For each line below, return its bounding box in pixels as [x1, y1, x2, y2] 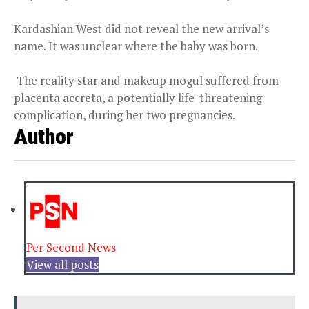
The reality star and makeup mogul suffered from [14, 72, 279, 88]
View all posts [26, 256, 99, 272]
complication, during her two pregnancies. [14, 106, 235, 123]
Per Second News [26, 239, 116, 255]
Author [14, 123, 74, 150]
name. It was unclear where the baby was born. [14, 37, 258, 54]
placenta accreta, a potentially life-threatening [14, 89, 262, 106]
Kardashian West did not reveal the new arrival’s [14, 20, 269, 37]
